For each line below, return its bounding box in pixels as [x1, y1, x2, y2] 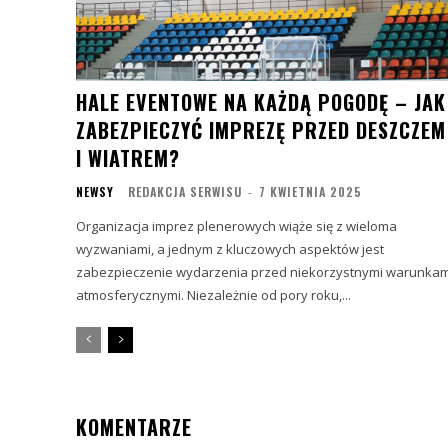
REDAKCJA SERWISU [128, 182, 242, 200]
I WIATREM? [76, 142, 180, 173]
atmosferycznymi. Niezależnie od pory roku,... [76, 285, 351, 304]
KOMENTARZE [76, 411, 192, 442]
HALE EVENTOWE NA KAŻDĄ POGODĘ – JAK [76, 86, 446, 117]
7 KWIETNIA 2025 [259, 182, 362, 200]
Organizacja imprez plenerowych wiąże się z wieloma [76, 216, 397, 235]
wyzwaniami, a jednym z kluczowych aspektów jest [76, 239, 384, 258]
